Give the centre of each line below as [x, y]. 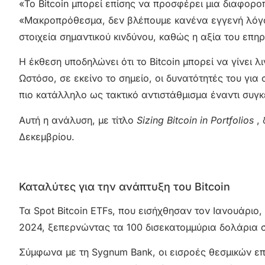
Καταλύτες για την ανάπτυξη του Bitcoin [125, 186]
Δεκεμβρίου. [47, 136]
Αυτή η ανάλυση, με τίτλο [78, 120]
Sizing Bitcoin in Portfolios [195, 120]
